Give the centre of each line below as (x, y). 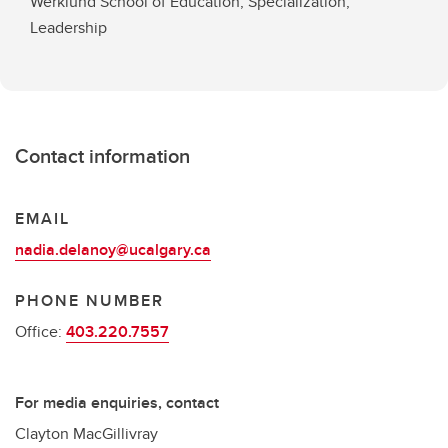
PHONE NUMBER (89, 300)
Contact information (102, 155)
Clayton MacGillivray (86, 433)
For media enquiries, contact (117, 402)
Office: (40, 331)
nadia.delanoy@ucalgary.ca (113, 249)
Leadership (68, 27)
